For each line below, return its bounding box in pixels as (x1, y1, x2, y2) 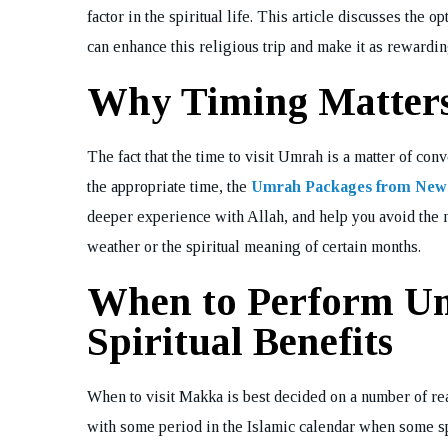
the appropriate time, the (87, 178, 251, 196)
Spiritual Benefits (87, 319, 393, 365)
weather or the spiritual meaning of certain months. (87, 238, 421, 256)
